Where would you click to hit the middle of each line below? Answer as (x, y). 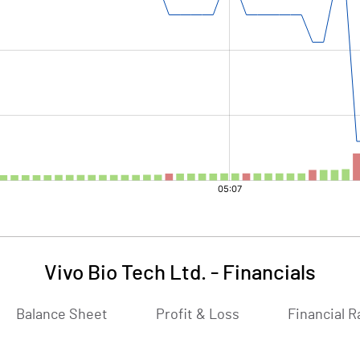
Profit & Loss (198, 315)
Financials (269, 273)
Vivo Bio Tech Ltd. (125, 273)
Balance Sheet (62, 315)
